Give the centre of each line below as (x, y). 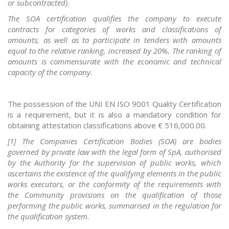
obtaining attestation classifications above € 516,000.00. (107, 125)
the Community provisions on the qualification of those (114, 195)
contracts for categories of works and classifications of (114, 29)
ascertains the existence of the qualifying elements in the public (114, 174)
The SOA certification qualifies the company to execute (114, 19)
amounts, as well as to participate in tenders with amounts (114, 40)
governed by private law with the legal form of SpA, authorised (114, 152)
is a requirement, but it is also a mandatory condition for (114, 115)
